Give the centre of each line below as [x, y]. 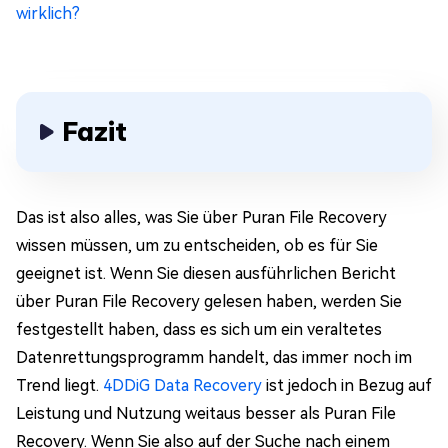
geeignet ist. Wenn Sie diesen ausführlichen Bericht [206, 274]
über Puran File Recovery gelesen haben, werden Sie [209, 302]
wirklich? [48, 14]
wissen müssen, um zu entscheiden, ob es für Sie [197, 246]
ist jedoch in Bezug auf [347, 386]
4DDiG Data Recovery [182, 386]
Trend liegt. [59, 386]
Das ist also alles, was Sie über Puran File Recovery [201, 218]
